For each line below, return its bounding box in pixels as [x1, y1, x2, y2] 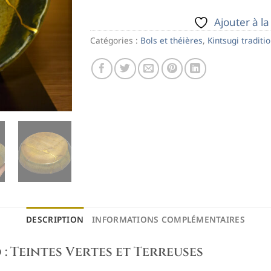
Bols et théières [140, 34, 203, 47]
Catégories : [90, 34, 140, 47]
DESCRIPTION [26, 213, 84, 225]
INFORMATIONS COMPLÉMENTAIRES [92, 213, 245, 225]
